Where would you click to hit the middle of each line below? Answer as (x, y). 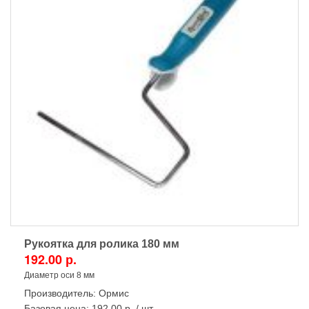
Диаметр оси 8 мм (59, 275)
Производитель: (61, 293)
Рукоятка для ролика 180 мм (102, 244)
